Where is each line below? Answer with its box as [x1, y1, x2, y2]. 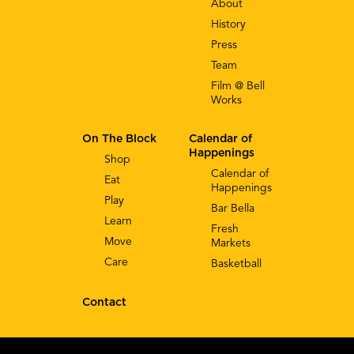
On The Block [82, 133, 156, 145]
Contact [82, 296, 126, 308]
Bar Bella [211, 202, 254, 214]
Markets [211, 237, 250, 249]
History [211, 18, 246, 30]
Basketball [211, 258, 262, 269]
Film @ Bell [211, 80, 265, 92]
